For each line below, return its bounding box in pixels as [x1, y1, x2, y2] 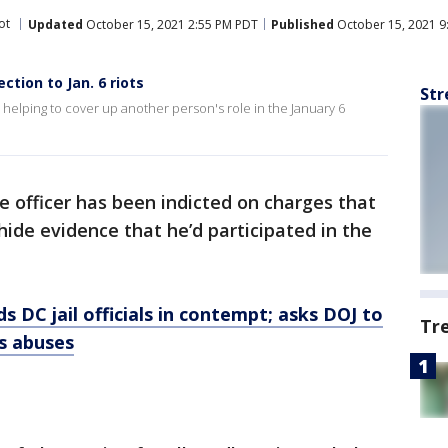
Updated [28, 15, 83, 33]
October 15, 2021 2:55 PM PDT [83, 15, 258, 33]
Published [271, 15, 334, 33]
